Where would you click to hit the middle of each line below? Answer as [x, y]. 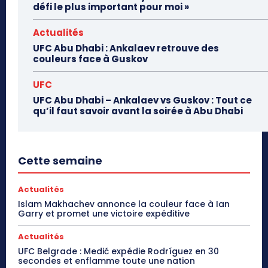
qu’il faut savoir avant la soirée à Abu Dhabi [138, 111]
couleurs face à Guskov [90, 59]
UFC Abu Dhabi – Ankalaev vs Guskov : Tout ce [142, 100]
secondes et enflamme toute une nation [106, 261]
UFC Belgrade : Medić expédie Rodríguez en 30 [118, 251]
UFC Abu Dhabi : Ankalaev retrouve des [126, 48]
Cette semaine [60, 160]
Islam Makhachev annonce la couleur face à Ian [124, 204]
